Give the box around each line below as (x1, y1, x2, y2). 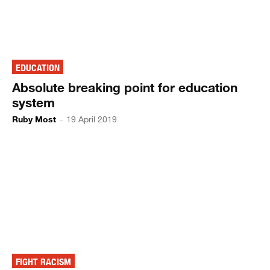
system (12, 94, 55, 110)
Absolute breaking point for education (12, 79, 238, 95)
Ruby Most (12, 113, 57, 124)
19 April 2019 (66, 113, 118, 124)
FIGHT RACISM (16, 256, 72, 268)
